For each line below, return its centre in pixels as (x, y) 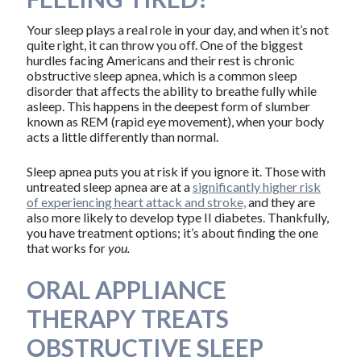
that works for (67, 248)
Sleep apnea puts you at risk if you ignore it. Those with (176, 172)
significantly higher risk (256, 187)
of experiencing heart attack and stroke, (136, 202)
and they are (280, 202)
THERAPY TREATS (127, 319)
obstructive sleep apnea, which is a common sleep (162, 76)
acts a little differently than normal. (122, 137)
